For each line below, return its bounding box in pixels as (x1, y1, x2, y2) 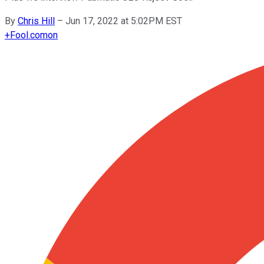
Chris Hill (18, 15, 55, 27)
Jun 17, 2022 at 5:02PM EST (65, 15, 182, 27)
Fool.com (10, 29, 48, 41)
